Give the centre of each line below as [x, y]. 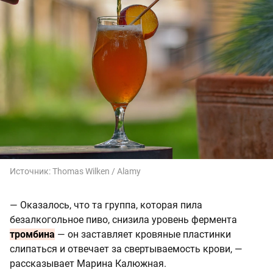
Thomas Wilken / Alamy [97, 172]
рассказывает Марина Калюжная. [88, 264]
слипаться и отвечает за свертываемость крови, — [126, 249]
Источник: [31, 172]
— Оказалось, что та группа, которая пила [106, 205]
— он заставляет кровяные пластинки [143, 235]
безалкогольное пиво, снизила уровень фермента [123, 220]
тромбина [32, 235]
